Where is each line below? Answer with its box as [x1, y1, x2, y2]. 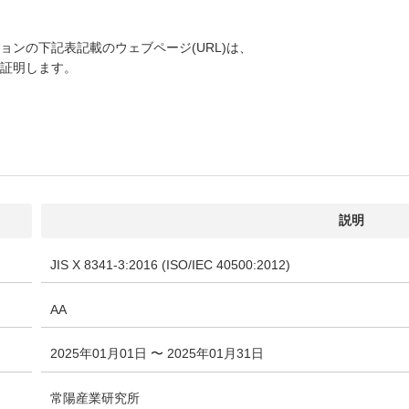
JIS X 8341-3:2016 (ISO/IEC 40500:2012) [50, 257, 290, 272]
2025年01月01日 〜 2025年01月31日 [50, 346, 264, 361]
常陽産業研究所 [50, 391, 140, 405]
